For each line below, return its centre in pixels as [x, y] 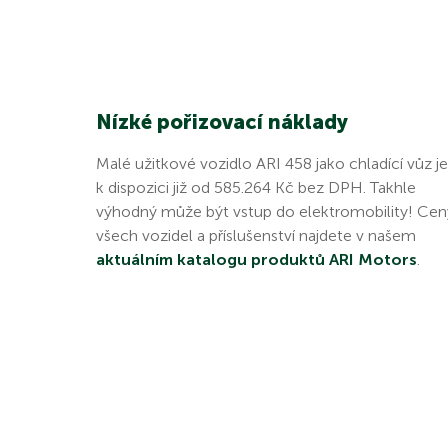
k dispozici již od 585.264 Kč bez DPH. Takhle [256, 187]
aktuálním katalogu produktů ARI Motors [256, 259]
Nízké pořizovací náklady [222, 121]
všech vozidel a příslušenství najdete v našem [256, 235]
